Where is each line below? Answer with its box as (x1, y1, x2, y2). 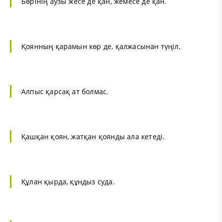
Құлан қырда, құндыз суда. (21, 176, 115, 186)
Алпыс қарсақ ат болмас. (21, 86, 109, 96)
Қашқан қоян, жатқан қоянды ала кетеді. (21, 131, 165, 141)
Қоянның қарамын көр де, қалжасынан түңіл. (21, 41, 181, 51)
